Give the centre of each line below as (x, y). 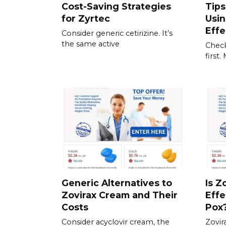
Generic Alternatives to (117, 183)
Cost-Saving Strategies (116, 7)
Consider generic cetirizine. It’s (117, 34)
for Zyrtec (86, 19)
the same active (91, 44)
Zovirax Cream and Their (120, 195)
